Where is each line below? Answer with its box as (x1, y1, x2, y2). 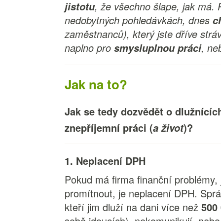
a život (153, 121, 184, 135)
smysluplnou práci (114, 41, 202, 55)
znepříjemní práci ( (65, 120, 153, 135)
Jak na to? (65, 75, 131, 93)
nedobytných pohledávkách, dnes (65, 13, 213, 27)
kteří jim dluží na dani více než (65, 200, 202, 214)
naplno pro (65, 40, 114, 55)
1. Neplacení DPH (65, 153, 146, 168)
